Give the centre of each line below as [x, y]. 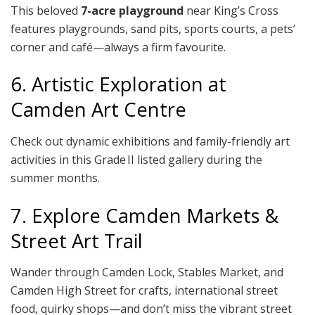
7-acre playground [132, 10]
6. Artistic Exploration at [118, 84]
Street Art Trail [77, 240]
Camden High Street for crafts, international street [144, 291]
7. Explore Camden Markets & [144, 215]
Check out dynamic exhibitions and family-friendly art [150, 141]
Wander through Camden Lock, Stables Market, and [147, 272]
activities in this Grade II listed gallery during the [136, 159]
